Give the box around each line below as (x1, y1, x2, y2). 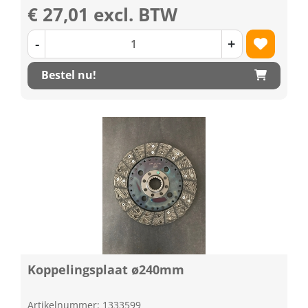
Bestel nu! (41, 67, 96, 82)
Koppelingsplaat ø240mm (27, 261, 184, 278)
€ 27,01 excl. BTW (27, 1, 177, 27)
